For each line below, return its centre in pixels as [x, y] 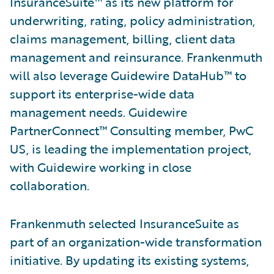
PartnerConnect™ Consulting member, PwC [131, 130]
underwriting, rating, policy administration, [132, 20]
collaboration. [50, 185]
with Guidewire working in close [101, 167]
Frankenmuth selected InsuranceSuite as [124, 223]
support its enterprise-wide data [102, 94]
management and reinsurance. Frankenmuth [136, 57]
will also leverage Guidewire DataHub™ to [128, 75]
